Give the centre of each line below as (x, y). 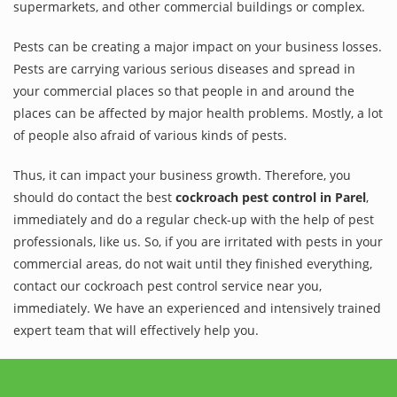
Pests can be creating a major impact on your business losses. (198, 46)
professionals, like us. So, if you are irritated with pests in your (198, 241)
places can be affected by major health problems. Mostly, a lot (198, 113)
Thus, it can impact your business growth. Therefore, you (182, 175)
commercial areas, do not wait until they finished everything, (193, 263)
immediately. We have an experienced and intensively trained (197, 307)
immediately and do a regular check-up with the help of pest (194, 219)
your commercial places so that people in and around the (184, 90)
